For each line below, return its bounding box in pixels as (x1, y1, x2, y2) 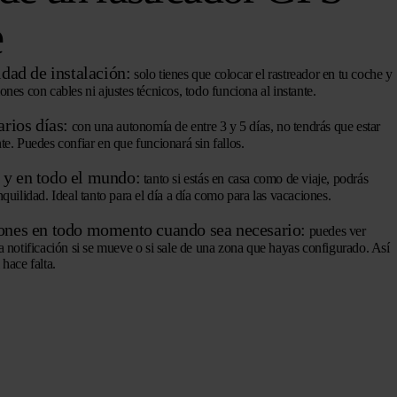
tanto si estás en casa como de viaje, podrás (140, 170, 369, 186)
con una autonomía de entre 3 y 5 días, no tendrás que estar (67, 118, 380, 134)
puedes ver (305, 222, 366, 238)
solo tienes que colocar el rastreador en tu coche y (130, 66, 393, 82)
